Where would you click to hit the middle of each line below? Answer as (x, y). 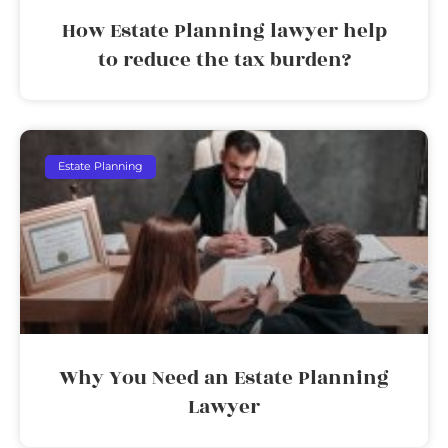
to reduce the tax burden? (224, 59)
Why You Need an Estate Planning (224, 377)
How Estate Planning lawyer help (224, 30)
